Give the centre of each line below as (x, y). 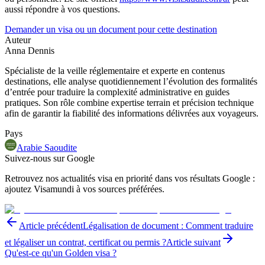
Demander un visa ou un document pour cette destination (111, 29)
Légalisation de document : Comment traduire (168, 225)
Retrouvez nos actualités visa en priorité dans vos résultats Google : (130, 178)
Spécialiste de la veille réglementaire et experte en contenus (115, 70)
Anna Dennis (30, 50)
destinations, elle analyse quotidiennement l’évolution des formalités (131, 81)
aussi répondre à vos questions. (62, 9)
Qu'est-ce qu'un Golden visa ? (61, 253)
